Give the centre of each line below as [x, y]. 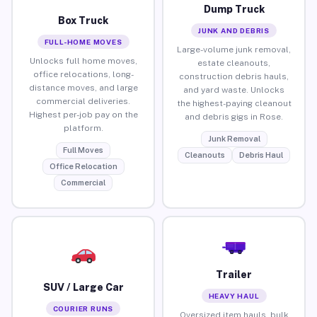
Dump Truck [234, 9]
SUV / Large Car [83, 287]
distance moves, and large [83, 87]
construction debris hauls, [234, 76]
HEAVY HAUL [234, 295]
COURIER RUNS [83, 308]
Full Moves [83, 150]
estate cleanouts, [234, 63]
